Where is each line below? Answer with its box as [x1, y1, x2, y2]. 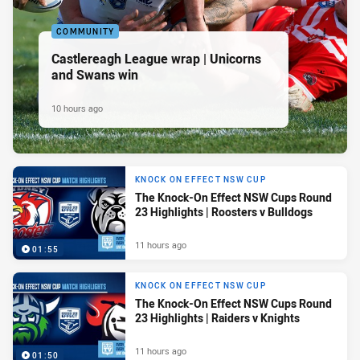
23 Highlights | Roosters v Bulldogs [135, 204, 313, 220]
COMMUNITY [56, 26, 115, 37]
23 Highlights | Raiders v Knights [135, 310, 300, 326]
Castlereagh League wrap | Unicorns [51, 49, 261, 67]
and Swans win [51, 65, 138, 84]
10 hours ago [51, 101, 103, 114]
